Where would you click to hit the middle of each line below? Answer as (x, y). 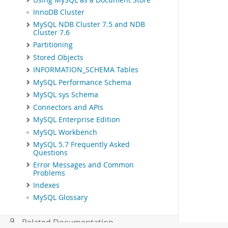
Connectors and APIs (68, 107)
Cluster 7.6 (51, 33)
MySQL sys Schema (66, 95)
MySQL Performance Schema (82, 82)
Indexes (46, 185)
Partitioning (53, 45)
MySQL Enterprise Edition (77, 120)
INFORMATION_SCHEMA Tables (86, 70)
